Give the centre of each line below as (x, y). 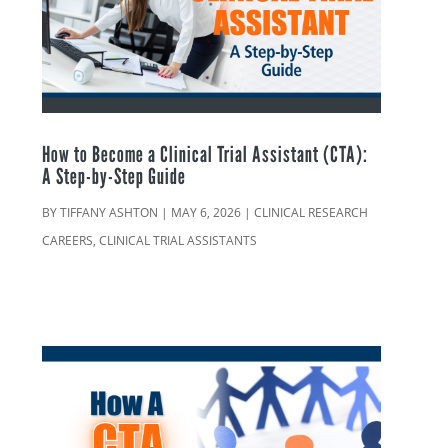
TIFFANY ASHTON (109, 212)
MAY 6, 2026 (206, 212)
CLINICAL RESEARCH (311, 212)
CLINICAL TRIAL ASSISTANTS (178, 240)
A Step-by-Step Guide (114, 175)
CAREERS (68, 240)
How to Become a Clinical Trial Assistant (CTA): (205, 153)
